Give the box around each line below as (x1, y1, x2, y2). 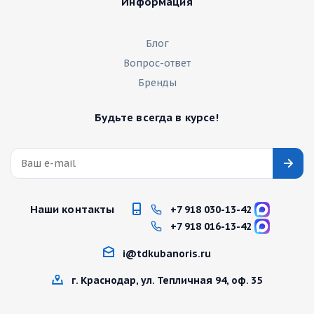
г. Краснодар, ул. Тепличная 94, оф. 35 (71, 274, 262, 287)
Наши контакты (29, 203, 115, 216)
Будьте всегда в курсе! (95, 111, 219, 124)
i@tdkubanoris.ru (123, 247, 211, 261)
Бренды (137, 76, 177, 89)
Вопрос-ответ (123, 57, 191, 69)
